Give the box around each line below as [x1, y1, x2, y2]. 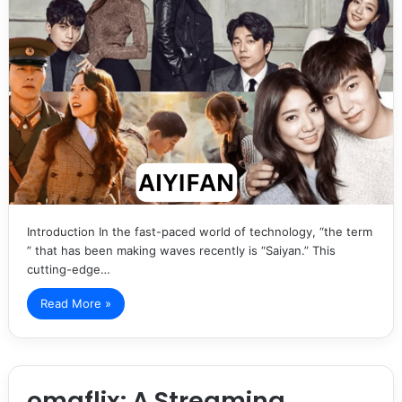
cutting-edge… [26, 261, 110, 276]
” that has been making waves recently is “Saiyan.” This [26, 242, 336, 258]
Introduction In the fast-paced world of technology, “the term [26, 223, 372, 239]
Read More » [39, 295, 111, 310]
